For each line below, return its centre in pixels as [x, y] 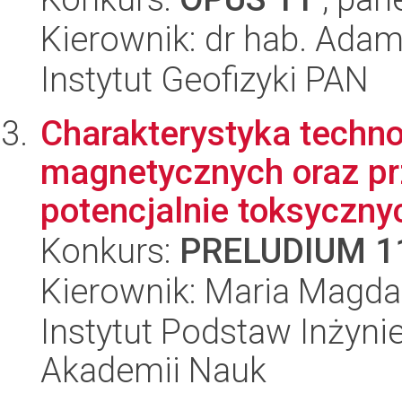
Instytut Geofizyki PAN [205, 79]
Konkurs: [110, 251]
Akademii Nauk [153, 370]
